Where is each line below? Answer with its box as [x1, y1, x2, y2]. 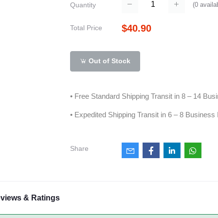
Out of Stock [87, 57, 131, 65]
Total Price [70, 23, 102, 32]
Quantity [70, 1, 96, 9]
